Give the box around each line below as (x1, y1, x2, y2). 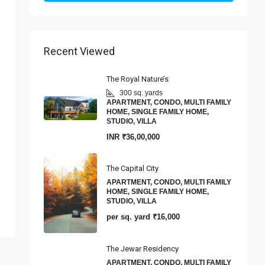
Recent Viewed (44, 44, 115, 57)
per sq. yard (106, 212, 150, 222)
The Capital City (106, 164, 159, 173)
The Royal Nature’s (106, 74, 169, 83)
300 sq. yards (119, 88, 163, 97)
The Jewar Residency (106, 244, 179, 253)
